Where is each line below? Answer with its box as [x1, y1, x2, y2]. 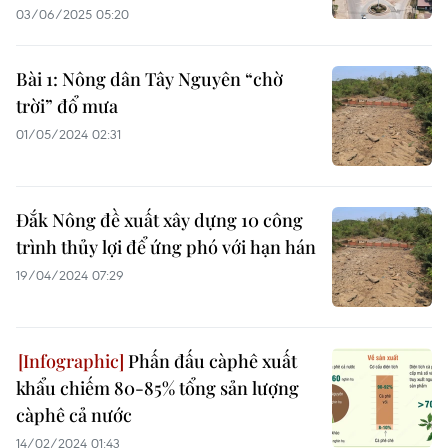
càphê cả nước [16, 403, 132, 427]
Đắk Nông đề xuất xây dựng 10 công [16, 208, 303, 232]
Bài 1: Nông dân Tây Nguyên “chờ [16, 67, 283, 91]
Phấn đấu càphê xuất [124, 349, 297, 373]
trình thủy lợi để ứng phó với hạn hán [16, 235, 316, 259]
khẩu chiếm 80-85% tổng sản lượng [16, 376, 299, 400]
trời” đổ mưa [16, 94, 118, 118]
